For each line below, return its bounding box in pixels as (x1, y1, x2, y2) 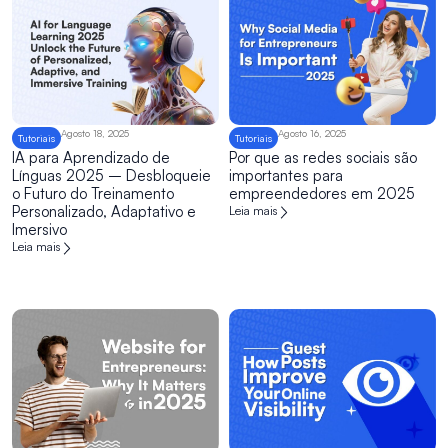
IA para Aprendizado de (12, 147, 170, 167)
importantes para (229, 165, 343, 185)
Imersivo (12, 219, 67, 239)
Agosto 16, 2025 (278, 126, 346, 139)
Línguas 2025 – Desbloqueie (12, 165, 211, 185)
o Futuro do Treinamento (12, 183, 174, 203)
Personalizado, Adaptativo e (12, 201, 196, 221)
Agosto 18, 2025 (61, 126, 129, 139)
